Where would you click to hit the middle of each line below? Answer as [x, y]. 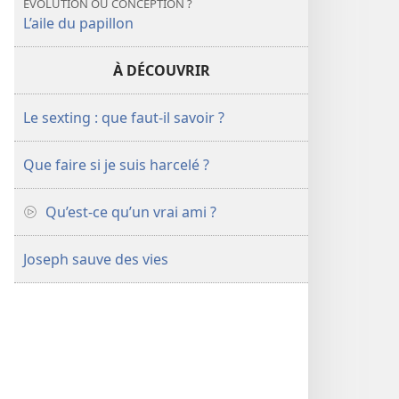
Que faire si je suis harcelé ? [116, 165]
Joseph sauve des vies [96, 259]
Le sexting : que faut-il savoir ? [124, 118]
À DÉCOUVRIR [161, 70]
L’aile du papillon [78, 23]
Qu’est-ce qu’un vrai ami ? [131, 212]
